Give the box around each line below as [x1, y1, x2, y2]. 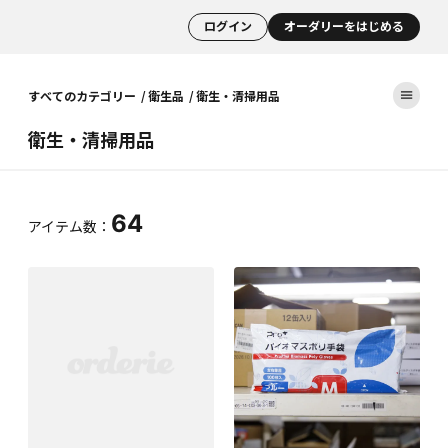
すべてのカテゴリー [28, 86, 136, 104]
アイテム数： [28, 218, 111, 235]
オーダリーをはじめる [284, 19, 404, 34]
